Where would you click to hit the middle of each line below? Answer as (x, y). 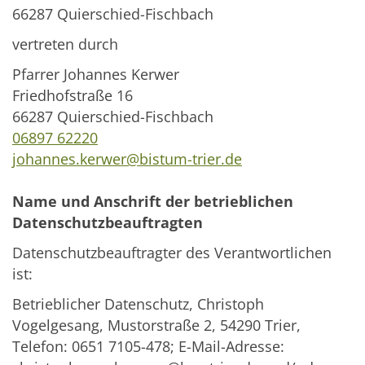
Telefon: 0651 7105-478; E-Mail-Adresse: (148, 347)
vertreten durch (65, 44)
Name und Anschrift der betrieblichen (153, 202)
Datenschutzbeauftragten (108, 223)
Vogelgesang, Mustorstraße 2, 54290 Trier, (156, 325)
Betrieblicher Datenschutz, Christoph (138, 304)
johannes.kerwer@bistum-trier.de (127, 159)
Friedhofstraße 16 (73, 96)
